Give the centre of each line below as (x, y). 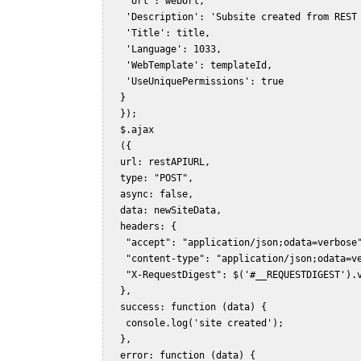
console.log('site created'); (205, 324)
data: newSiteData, (174, 211)
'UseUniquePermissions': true (205, 82)
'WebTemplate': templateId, (199, 66)
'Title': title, (168, 33)
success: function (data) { (196, 307)
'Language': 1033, (174, 50)
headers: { (151, 227)
